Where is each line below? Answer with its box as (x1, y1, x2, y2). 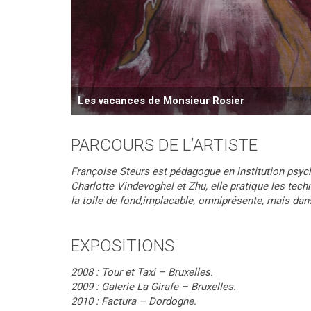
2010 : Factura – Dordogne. (71, 295, 196, 308)
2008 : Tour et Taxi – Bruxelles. (71, 266, 213, 278)
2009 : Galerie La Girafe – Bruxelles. (71, 280, 236, 293)
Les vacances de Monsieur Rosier (78, 94, 244, 107)
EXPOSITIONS (71, 236, 174, 255)
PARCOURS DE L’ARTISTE (71, 135, 258, 155)
